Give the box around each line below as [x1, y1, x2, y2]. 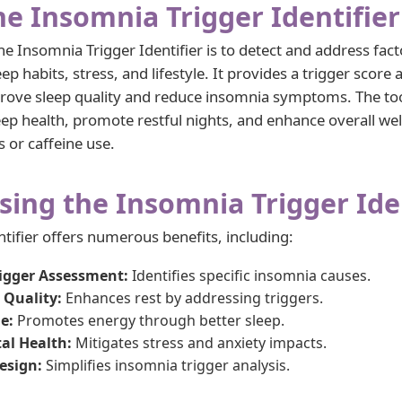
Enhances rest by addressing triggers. [62, 288, 323, 308]
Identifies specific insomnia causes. [128, 266, 371, 285]
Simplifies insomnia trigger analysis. [42, 355, 290, 375]
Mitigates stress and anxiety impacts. [72, 333, 327, 353]
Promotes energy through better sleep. [13, 310, 284, 330]
